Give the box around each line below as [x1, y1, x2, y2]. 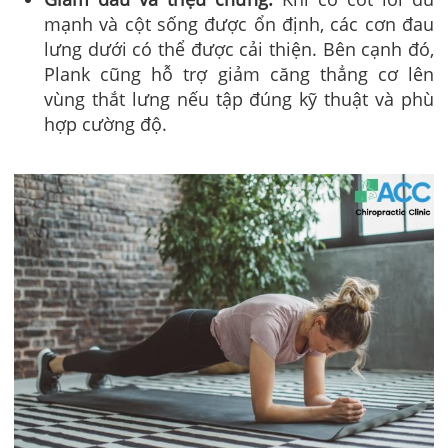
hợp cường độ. [44, 112, 167, 137]
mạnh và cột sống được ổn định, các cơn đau [44, 12, 434, 37]
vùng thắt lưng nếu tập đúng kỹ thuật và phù [44, 87, 434, 112]
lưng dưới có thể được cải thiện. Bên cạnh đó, [44, 37, 434, 62]
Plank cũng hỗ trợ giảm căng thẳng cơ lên [44, 62, 434, 87]
